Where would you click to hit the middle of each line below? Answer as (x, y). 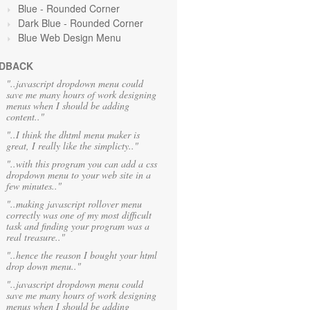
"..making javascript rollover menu (74, 204)
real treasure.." (36, 237)
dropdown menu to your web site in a (79, 175)
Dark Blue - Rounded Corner (81, 23)
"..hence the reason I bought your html (82, 255)
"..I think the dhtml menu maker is (73, 135)
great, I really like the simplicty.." (72, 146)
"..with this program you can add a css (82, 164)
